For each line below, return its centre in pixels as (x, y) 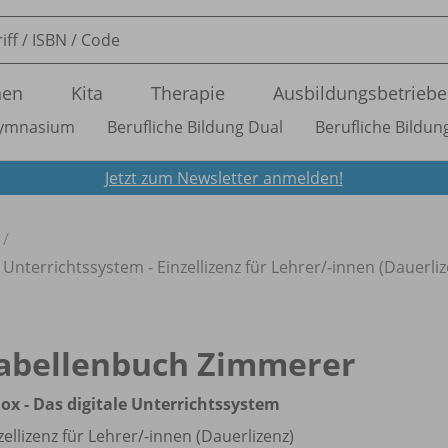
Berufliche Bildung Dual (195, 127)
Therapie (188, 93)
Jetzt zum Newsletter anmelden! (224, 177)
